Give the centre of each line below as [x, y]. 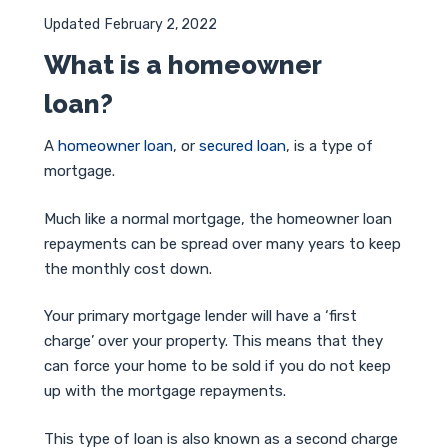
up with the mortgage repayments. [165, 391]
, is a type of [329, 146]
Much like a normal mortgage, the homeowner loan [218, 218]
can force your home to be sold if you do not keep [217, 366]
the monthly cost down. [128, 268]
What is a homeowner [182, 65]
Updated [72, 24]
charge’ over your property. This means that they [213, 341]
